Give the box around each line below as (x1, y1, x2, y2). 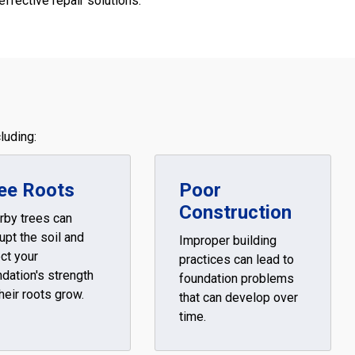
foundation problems (178, 271, 294, 286)
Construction (178, 201, 292, 223)
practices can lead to (178, 252, 294, 267)
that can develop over (178, 290, 298, 305)
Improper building (178, 233, 277, 248)
